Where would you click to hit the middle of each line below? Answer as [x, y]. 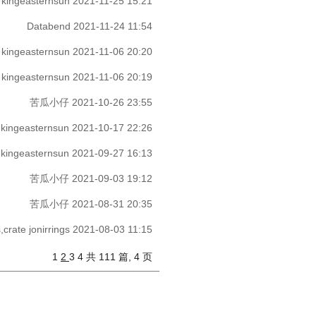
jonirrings [49, 229]
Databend [49, 26]
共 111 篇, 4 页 [119, 257]
